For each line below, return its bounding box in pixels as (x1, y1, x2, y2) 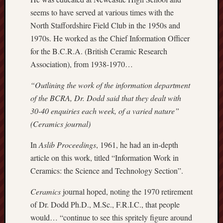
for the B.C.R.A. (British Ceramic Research (30, 45, 167, 56)
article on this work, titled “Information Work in (30, 152, 179, 163)
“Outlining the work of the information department (30, 79, 190, 90)
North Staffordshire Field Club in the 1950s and (30, 19, 180, 30)
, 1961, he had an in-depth (96, 139, 178, 150)
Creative (193, 6, 216, 15)
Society (193, 203, 213, 213)
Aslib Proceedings (39, 139, 96, 150)
